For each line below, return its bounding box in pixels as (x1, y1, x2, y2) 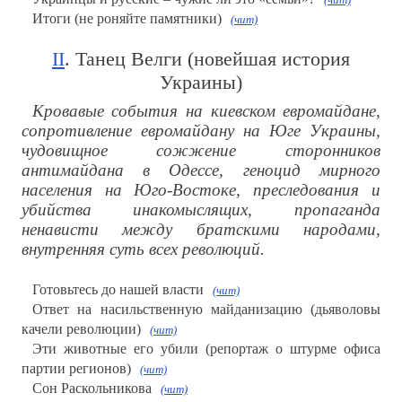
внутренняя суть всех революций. (21, 240, 265, 259)
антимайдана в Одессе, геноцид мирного (21, 161, 381, 180)
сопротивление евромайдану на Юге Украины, (21, 121, 381, 141)
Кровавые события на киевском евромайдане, (31, 101, 381, 121)
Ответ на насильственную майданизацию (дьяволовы (31, 301, 381, 318)
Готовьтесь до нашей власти (31, 282, 204, 298)
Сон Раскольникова (31, 380, 152, 397)
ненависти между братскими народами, (21, 220, 381, 240)
